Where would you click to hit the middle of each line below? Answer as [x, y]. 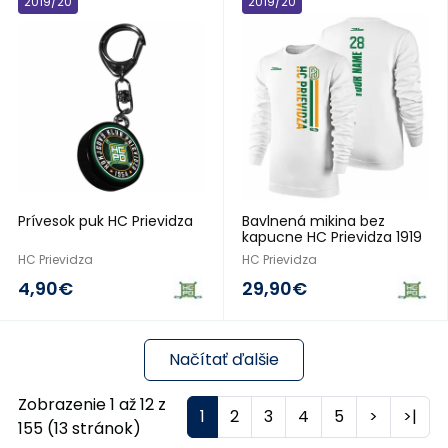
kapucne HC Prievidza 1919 [332, 237]
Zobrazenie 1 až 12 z [92, 404]
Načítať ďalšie [224, 359]
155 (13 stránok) [79, 428]
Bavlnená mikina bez [313, 221]
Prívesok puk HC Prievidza [105, 221]
